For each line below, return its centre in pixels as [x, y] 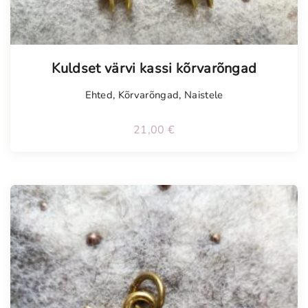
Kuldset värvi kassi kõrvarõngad [154, 68]
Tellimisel [59, 54]
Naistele [203, 95]
